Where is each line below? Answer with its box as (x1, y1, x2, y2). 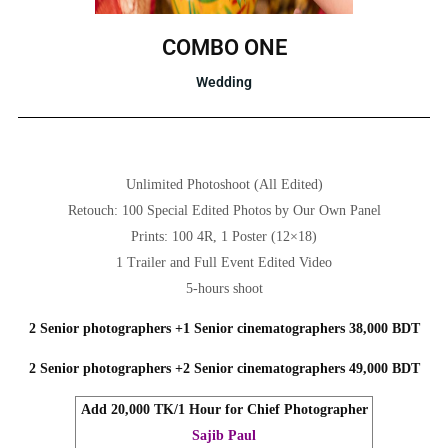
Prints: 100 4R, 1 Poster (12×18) (131, 228, 317, 244)
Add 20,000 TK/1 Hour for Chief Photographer (80, 401, 368, 417)
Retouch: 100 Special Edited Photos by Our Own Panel (67, 202, 381, 218)
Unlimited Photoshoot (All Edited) (125, 176, 323, 192)
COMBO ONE (161, 34, 287, 60)
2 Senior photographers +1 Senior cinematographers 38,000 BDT (28, 320, 420, 336)
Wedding (196, 73, 252, 90)
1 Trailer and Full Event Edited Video (116, 254, 332, 270)
